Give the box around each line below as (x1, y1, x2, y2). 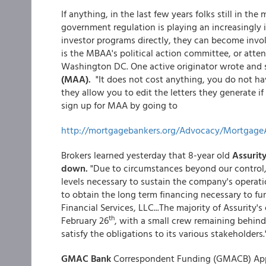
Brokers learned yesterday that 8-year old (61, 148, 232, 162)
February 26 (61, 213, 109, 227)
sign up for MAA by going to (61, 98, 178, 112)
